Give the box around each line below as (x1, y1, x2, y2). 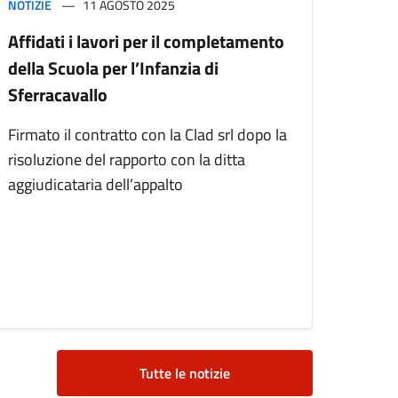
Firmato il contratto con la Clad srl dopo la (8, 123, 287, 147)
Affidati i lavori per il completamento (8, 28, 284, 56)
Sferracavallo (8, 81, 107, 109)
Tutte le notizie (139, 362, 230, 385)
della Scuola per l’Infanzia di (8, 54, 219, 83)
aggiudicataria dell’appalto (8, 172, 183, 197)
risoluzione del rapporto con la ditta (8, 147, 245, 172)
